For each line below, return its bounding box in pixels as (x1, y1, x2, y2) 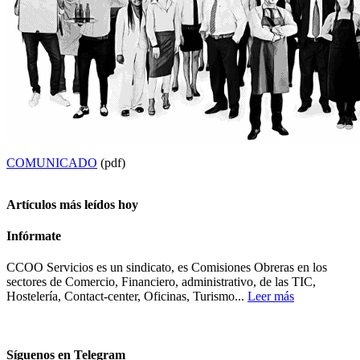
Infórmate (6, 228, 61, 243)
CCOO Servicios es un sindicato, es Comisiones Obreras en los (6, 260, 327, 275)
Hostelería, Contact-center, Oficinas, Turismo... (6, 289, 247, 304)
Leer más (247, 289, 294, 304)
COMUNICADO (6, 155, 97, 170)
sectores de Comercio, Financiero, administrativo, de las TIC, (6, 275, 316, 289)
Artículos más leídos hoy (6, 197, 138, 211)
